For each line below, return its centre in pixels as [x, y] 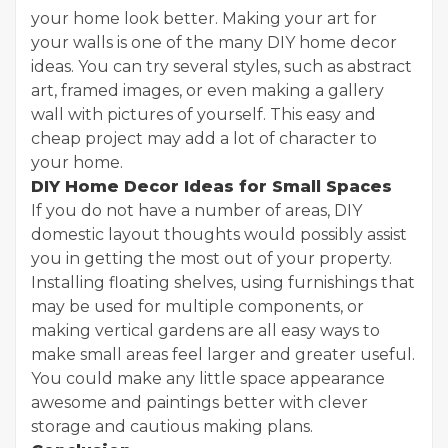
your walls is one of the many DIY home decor [214, 42]
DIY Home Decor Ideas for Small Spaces [211, 186]
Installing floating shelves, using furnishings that [223, 282]
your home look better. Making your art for [204, 18]
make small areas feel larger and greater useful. [223, 354]
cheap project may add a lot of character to [204, 138]
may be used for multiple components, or [197, 306]
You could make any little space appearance [208, 378]
